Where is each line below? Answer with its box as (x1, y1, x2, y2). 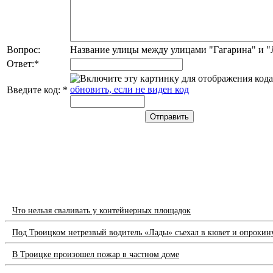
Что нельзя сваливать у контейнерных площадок (12, 206, 191, 216)
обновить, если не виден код (70, 83, 189, 94)
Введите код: (7, 84, 63, 95)
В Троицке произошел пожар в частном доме (12, 250, 179, 260)
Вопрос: (7, 44, 40, 55)
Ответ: (7, 58, 34, 69)
